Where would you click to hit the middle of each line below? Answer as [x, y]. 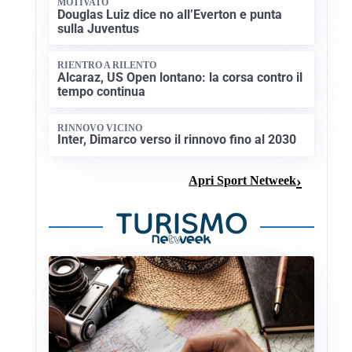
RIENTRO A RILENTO [107, 66]
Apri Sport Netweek [242, 181]
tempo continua [102, 91]
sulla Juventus [99, 28]
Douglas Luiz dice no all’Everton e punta [170, 14]
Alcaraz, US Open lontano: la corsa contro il [180, 77]
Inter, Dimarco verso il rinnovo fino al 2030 [177, 140]
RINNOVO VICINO [100, 128]
